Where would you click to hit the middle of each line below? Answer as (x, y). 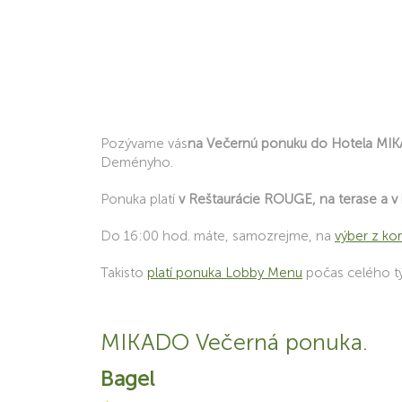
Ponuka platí (140, 199)
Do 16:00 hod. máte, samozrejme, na (218, 236)
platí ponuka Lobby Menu (225, 273)
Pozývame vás (144, 144)
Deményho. (137, 162)
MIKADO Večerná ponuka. (234, 342)
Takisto (124, 273)
